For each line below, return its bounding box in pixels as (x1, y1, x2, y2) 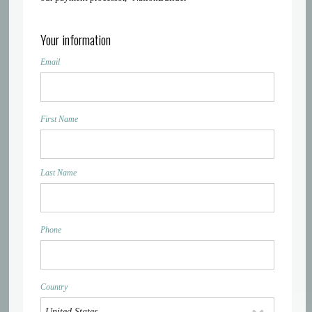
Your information (40, 29, 111, 49)
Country (40, 282, 68, 292)
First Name (40, 114, 79, 124)
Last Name (40, 168, 77, 178)
